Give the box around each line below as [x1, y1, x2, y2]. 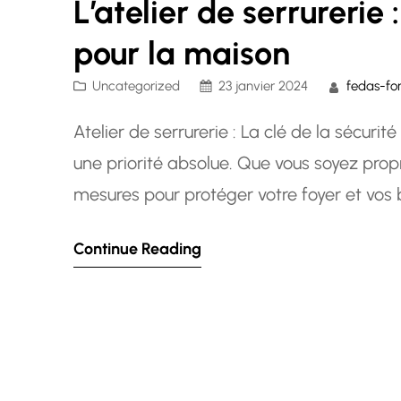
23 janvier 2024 [218, 78, 308, 95]
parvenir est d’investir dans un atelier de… [73, 215, 397, 237]
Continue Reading [73, 239, 201, 260]
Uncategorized [91, 78, 180, 95]
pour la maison [73, 34, 290, 73]
